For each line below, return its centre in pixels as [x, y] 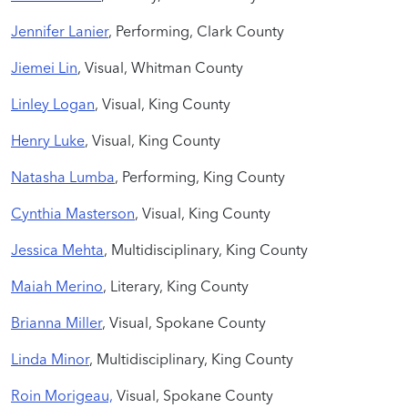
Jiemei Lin [44, 67]
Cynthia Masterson [73, 213]
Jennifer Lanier [60, 31]
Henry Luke [48, 140]
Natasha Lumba [63, 176]
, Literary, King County [176, 286]
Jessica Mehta [57, 249]
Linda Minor [50, 358]
